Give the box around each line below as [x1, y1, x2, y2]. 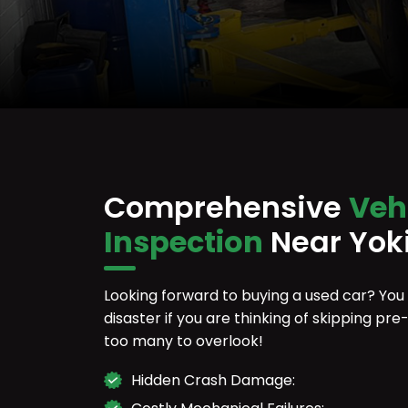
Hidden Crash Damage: [131, 370, 295, 391]
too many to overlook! [104, 331, 263, 352]
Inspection [104, 221, 263, 262]
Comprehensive [104, 187, 349, 228]
